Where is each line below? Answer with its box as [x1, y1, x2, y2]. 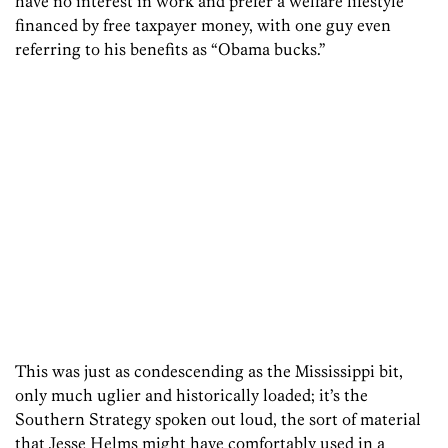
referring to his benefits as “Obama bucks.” [15, 39, 326, 60]
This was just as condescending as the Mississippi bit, [15, 361, 403, 382]
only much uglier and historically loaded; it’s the [15, 385, 368, 406]
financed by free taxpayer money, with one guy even [15, 15, 391, 36]
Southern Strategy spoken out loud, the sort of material [15, 409, 421, 430]
